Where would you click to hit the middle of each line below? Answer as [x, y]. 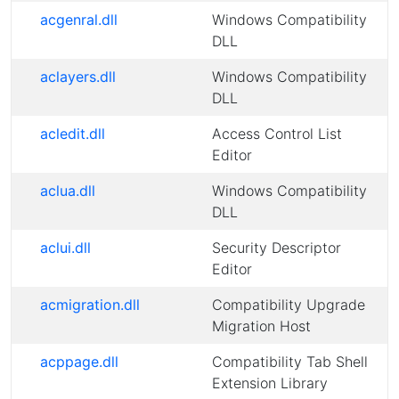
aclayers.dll [78, 77]
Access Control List [277, 134]
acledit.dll [73, 134]
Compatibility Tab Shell [290, 362]
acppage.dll [79, 362]
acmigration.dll [90, 305]
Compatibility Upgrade [289, 305]
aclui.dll [65, 248]
